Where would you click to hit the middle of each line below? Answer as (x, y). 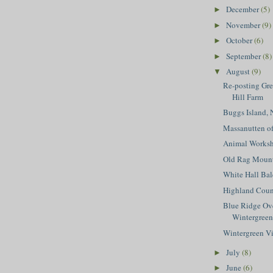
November (244, 25)
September (244, 56)
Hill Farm (248, 97)
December (243, 9)
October (240, 41)
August (239, 72)
